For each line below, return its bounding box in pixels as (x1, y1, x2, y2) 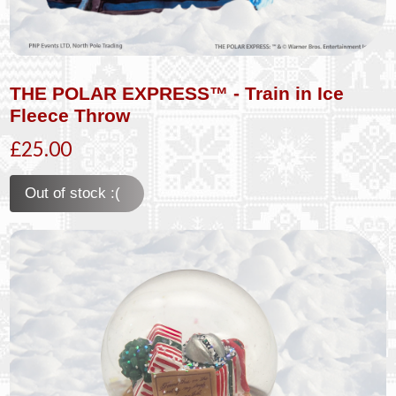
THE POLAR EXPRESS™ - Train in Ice (10, 82, 345, 103)
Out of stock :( (25, 184, 121, 202)
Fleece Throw (10, 104, 131, 126)
